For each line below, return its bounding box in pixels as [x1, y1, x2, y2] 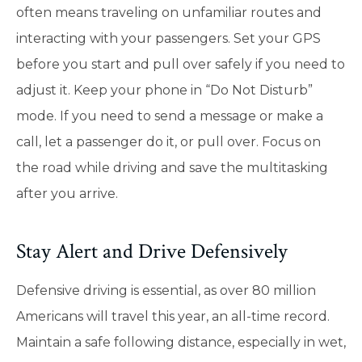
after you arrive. [16, 186, 121, 202]
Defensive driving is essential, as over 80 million [16, 282, 316, 298]
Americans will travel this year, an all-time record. [16, 308, 330, 324]
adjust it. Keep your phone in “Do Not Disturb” [16, 82, 313, 99]
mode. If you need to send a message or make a [16, 108, 323, 124]
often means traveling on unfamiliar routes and [16, 5, 322, 21]
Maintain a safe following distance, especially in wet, [16, 334, 346, 350]
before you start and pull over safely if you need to [16, 57, 345, 73]
